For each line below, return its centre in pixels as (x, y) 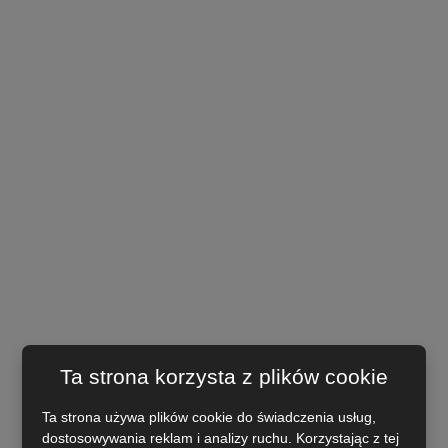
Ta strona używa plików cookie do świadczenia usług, (209, 417)
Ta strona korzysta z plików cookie (224, 376)
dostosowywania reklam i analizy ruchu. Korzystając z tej (221, 438)
